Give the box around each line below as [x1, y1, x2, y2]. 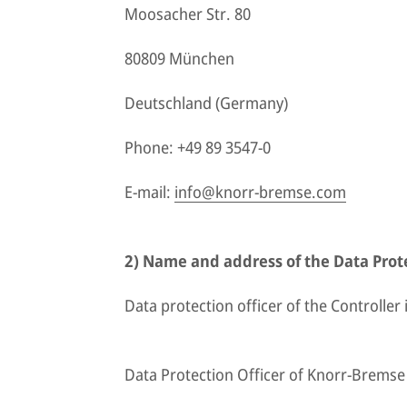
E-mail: [124, 181, 174, 203]
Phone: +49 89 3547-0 [124, 136, 271, 158]
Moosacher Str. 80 [124, 3, 251, 25]
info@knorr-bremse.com [174, 181, 346, 203]
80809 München [124, 47, 234, 69]
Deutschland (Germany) [124, 92, 288, 114]
